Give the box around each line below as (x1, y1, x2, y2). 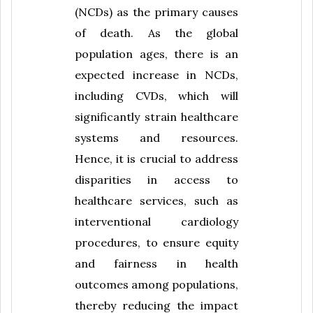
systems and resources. (75, 130, 238, 145)
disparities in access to (75, 172, 238, 187)
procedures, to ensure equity (75, 235, 238, 249)
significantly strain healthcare (75, 109, 238, 124)
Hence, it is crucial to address (75, 151, 238, 166)
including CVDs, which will (75, 88, 238, 103)
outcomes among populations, (75, 277, 238, 291)
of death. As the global (75, 25, 238, 40)
